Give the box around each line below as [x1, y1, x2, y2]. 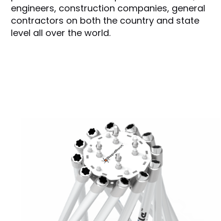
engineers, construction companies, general [11, 1, 206, 14]
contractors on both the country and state [11, 14, 200, 27]
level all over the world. [11, 26, 111, 39]
